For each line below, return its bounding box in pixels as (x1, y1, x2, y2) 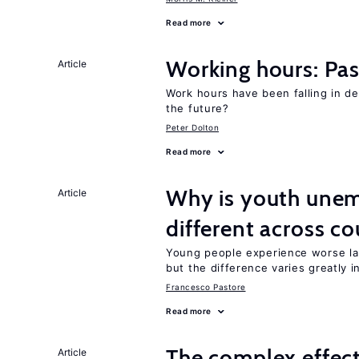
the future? (166, 102, 229, 115)
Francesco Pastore (166, 282, 246, 292)
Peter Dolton (166, 123, 219, 132)
